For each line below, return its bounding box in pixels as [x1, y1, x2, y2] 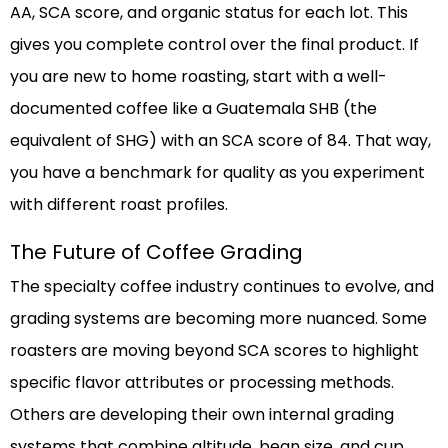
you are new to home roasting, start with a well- [10, 65, 387, 89]
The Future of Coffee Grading [10, 238, 303, 267]
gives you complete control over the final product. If [10, 33, 419, 57]
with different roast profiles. [10, 193, 228, 217]
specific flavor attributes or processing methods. [10, 371, 394, 395]
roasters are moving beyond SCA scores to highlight [10, 339, 419, 363]
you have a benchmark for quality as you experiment [10, 161, 425, 185]
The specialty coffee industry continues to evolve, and [10, 275, 434, 299]
